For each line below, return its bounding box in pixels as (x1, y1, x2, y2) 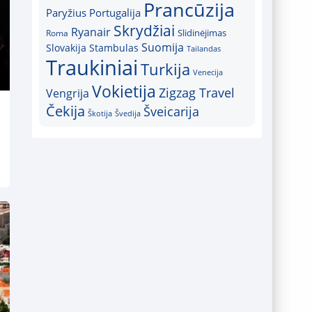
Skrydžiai (114, 21, 175, 40)
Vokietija (92, 80, 156, 102)
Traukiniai (46, 54, 138, 81)
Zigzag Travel (159, 84, 235, 101)
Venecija (193, 67, 223, 77)
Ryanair (71, 24, 111, 40)
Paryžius (46, 6, 86, 19)
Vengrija (46, 86, 89, 101)
